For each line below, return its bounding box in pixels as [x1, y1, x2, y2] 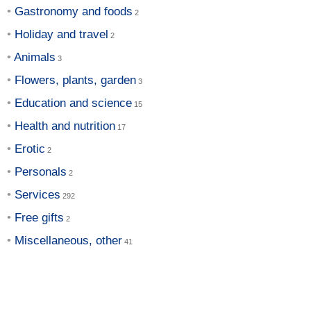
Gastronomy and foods [15, 4, 133, 18]
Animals [14, 50, 56, 64]
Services [15, 187, 60, 201]
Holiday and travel [15, 27, 108, 41]
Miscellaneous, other [15, 233, 122, 247]
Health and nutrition [15, 119, 115, 133]
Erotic [15, 142, 45, 155]
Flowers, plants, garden [15, 73, 136, 87]
